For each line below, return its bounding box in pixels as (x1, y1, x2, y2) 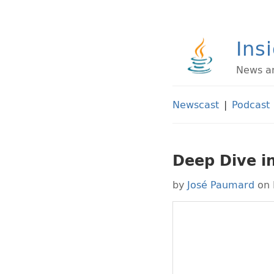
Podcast (232, 96, 270, 113)
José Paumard (187, 176, 254, 193)
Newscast (172, 96, 219, 113)
